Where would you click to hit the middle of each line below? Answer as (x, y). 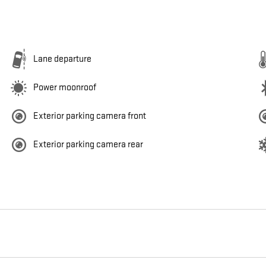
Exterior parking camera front (90, 116)
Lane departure (62, 59)
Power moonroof (65, 88)
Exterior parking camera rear (88, 145)
